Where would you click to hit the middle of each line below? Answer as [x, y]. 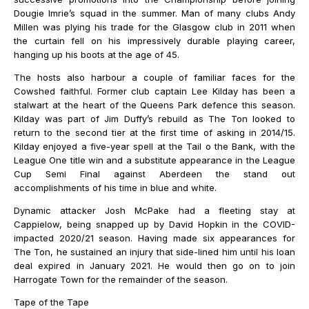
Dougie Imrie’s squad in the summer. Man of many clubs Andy [154, 13]
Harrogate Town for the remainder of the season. [122, 280]
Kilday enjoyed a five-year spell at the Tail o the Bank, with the [154, 147]
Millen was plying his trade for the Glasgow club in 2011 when [154, 27]
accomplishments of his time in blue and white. [115, 188]
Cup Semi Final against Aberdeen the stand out [154, 174]
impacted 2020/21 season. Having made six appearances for [154, 238]
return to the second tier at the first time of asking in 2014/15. [154, 133]
